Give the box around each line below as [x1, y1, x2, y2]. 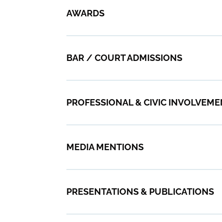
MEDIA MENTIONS [66, 141, 144, 152]
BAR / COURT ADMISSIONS [66, 52, 183, 63]
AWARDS [66, 7, 105, 18]
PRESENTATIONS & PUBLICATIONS [66, 186, 215, 197]
